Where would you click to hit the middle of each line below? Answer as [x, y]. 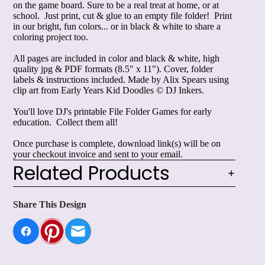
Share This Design [50, 204]
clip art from [37, 90]
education [31, 122]
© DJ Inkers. [179, 90]
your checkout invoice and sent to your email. [98, 154]
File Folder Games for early [160, 111]
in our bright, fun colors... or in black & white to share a [117, 26]
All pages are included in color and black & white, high [116, 58]
